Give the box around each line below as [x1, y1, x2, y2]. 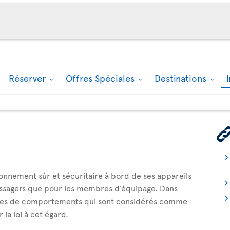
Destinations [155, 71, 209, 84]
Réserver [9, 71, 48, 84]
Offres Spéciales [66, 71, 137, 84]
